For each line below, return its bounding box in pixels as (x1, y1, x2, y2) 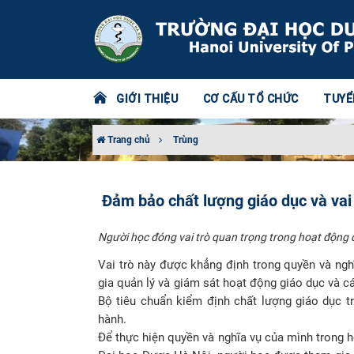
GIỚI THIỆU (116, 92, 178, 106)
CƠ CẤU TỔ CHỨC (202, 92, 299, 106)
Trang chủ (105, 134, 150, 145)
